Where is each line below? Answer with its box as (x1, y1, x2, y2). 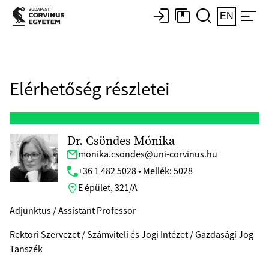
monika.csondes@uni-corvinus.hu (78, 148, 217, 160)
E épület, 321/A (78, 181, 138, 194)
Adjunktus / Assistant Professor (10, 204, 136, 217)
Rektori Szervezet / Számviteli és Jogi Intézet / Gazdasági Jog (10, 228, 253, 241)
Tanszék (10, 243, 43, 255)
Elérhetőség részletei (10, 77, 170, 101)
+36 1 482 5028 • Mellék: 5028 (78, 165, 193, 177)
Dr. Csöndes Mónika (67, 132, 175, 149)
